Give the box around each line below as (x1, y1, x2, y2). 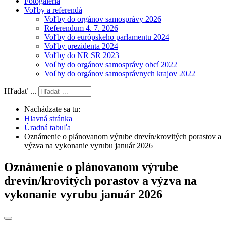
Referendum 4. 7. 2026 (44, 24, 118, 32)
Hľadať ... (4, 87, 36, 95)
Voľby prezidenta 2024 (44, 42, 118, 50)
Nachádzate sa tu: (24, 105, 84, 114)
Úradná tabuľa (24, 123, 71, 132)
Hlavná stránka (24, 114, 72, 123)
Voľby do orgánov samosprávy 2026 (44, 15, 161, 23)
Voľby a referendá (24, 6, 82, 14)
